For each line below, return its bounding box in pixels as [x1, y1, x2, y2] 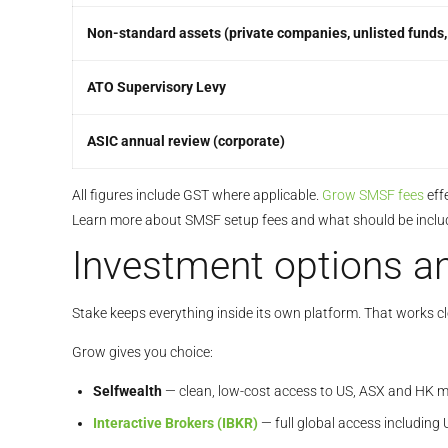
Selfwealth [93, 382, 162, 399]
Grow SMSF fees [322, 187, 424, 204]
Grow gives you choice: [72, 343, 213, 360]
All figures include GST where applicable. [72, 187, 322, 204]
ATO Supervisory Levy [87, 79, 226, 96]
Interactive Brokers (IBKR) [93, 414, 258, 431]
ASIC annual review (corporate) [87, 133, 285, 150]
